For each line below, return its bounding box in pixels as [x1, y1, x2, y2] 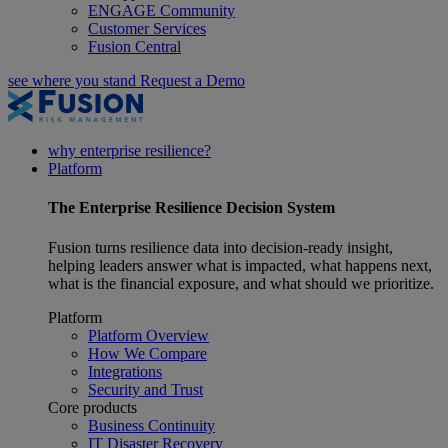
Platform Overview [88, 326, 209, 344]
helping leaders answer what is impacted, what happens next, [48, 256, 432, 274]
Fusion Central [88, 38, 181, 55]
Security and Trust [88, 380, 203, 398]
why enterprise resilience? [48, 142, 211, 159]
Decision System [222, 199, 335, 217]
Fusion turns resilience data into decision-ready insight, [48, 238, 393, 256]
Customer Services [88, 20, 206, 37]
